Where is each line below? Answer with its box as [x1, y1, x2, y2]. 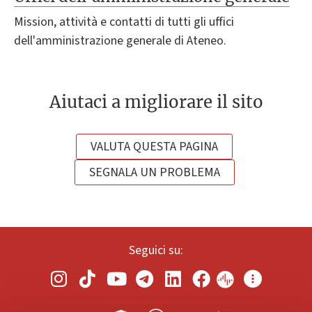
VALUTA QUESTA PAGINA [91, 137, 218, 155]
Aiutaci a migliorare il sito [49, 91, 263, 113]
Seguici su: [129, 241, 183, 259]
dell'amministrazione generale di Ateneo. [14, 32, 226, 50]
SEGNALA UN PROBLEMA [88, 163, 220, 181]
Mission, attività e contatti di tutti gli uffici [14, 13, 234, 31]
